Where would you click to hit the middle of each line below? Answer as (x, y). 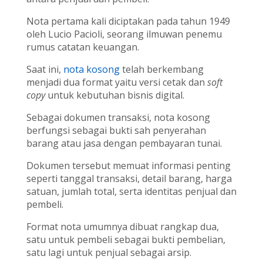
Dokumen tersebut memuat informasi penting (128, 166)
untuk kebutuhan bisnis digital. (114, 95)
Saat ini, (45, 70)
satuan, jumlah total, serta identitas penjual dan (131, 192)
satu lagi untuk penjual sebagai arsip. (109, 253)
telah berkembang (161, 70)
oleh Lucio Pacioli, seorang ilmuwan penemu (124, 34)
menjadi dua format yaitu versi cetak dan (117, 82)
